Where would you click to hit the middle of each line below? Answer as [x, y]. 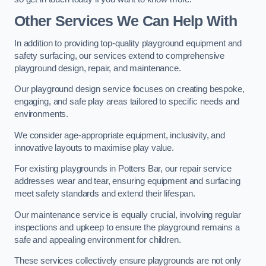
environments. [42, 114]
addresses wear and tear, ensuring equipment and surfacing [127, 181]
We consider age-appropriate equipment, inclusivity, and [120, 135]
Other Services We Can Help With [126, 21]
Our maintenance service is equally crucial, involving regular [128, 215]
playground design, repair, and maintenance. [98, 68]
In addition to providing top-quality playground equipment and [128, 43]
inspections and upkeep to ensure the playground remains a [127, 227]
